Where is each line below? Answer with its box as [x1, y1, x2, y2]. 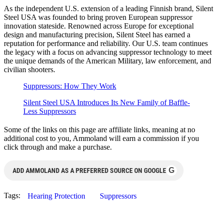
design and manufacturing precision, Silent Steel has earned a [4, 31, 190, 39]
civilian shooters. [4, 65, 55, 74]
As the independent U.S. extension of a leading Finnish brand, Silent [4, 4, 213, 13]
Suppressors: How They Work [23, 82, 116, 91]
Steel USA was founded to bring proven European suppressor [4, 13, 192, 22]
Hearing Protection [28, 192, 85, 201]
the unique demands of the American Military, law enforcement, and [4, 57, 211, 65]
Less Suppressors [23, 107, 76, 116]
